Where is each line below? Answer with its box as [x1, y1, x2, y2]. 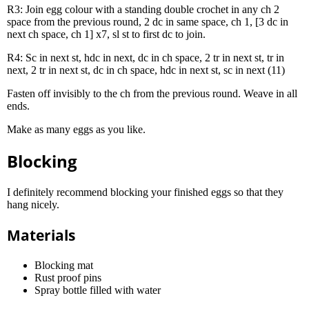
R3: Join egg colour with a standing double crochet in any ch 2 [7, 3, 279, 15]
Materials [7, 225, 75, 245]
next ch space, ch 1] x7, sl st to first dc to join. [7, 28, 206, 40]
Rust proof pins [34, 271, 101, 283]
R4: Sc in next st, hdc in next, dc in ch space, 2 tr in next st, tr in [7, 51, 284, 63]
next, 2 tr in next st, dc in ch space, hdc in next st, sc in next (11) [7, 63, 285, 76]
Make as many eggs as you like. [7, 123, 146, 135]
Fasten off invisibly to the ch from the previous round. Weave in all [7, 87, 297, 99]
